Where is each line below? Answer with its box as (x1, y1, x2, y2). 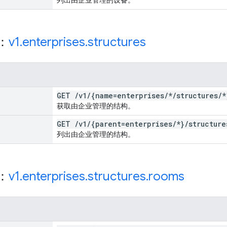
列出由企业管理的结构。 (57, 130, 135, 138)
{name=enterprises (91, 90, 164, 100)
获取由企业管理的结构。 (57, 101, 135, 110)
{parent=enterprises (91, 119, 172, 129)
